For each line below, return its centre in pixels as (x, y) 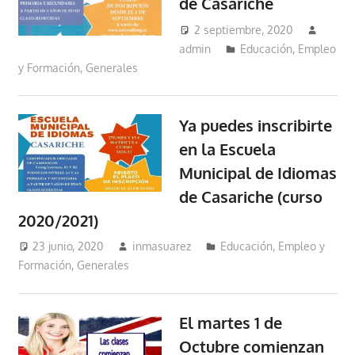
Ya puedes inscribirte (256, 125)
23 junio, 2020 (68, 246)
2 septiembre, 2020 (244, 29)
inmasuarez (162, 246)
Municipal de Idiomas (258, 172)
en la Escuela (228, 149)
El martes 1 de (231, 323)
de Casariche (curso (251, 196)
